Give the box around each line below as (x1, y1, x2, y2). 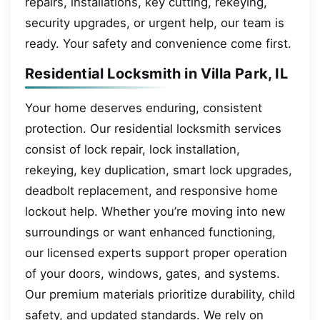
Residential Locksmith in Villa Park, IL (25, 65, 288, 83)
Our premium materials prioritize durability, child (25, 286, 295, 301)
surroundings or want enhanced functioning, (25, 224, 276, 239)
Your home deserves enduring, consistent (25, 100, 262, 115)
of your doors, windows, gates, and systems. (25, 266, 280, 281)
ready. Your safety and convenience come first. (25, 36, 291, 51)
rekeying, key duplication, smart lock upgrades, (25, 162, 292, 177)
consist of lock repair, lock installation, (25, 141, 240, 156)
